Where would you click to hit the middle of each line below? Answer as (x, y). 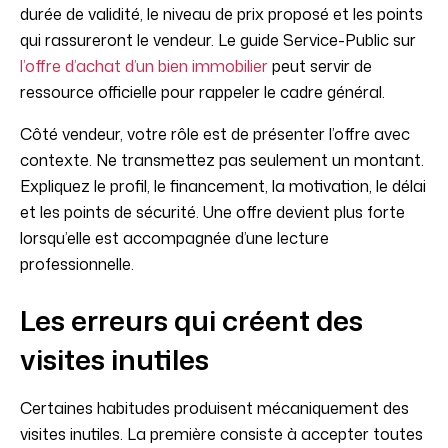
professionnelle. (77, 264)
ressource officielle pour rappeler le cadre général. (202, 92)
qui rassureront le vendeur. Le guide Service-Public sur (218, 40)
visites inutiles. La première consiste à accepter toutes (221, 434)
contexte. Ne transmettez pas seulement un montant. (222, 160)
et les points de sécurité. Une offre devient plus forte (212, 212)
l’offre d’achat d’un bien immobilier (144, 66)
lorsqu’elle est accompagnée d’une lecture (174, 238)
